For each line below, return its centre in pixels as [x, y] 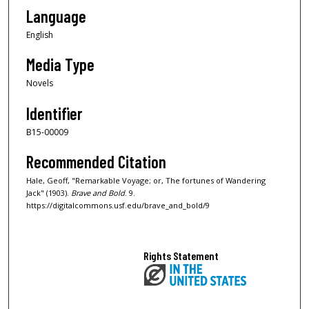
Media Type [60, 65]
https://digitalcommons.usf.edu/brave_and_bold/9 [118, 206]
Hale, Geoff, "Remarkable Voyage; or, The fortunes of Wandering [146, 181]
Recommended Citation [96, 162]
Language [56, 16]
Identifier [54, 113]
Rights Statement [181, 255]
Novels [40, 83]
